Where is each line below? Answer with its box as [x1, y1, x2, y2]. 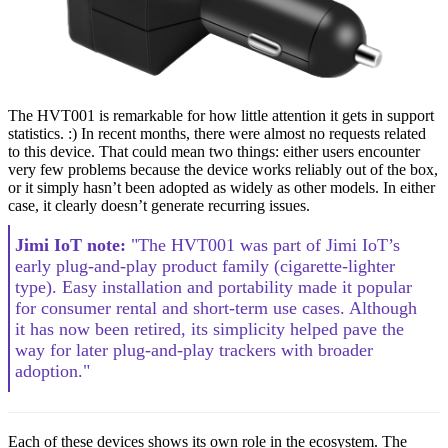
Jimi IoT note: [15, 234, 131, 255]
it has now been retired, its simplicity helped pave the [15, 318, 404, 339]
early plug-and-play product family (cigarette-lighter [15, 255, 395, 276]
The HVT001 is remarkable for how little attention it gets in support [8, 106, 434, 124]
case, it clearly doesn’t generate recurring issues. [8, 196, 310, 214]
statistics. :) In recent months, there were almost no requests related [8, 124, 426, 142]
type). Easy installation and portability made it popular [15, 276, 412, 297]
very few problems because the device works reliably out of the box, [8, 160, 438, 178]
